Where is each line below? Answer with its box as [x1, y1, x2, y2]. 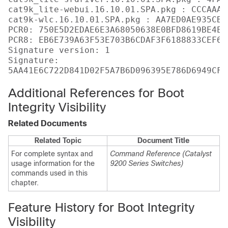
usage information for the [11, 159, 95, 167]
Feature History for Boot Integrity [8, 201, 194, 214]
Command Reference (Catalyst [110, 150, 212, 158]
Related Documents [8, 119, 87, 128]
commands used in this [11, 169, 88, 177]
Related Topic [34, 136, 81, 145]
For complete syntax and [11, 150, 93, 158]
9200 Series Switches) [110, 159, 183, 167]
